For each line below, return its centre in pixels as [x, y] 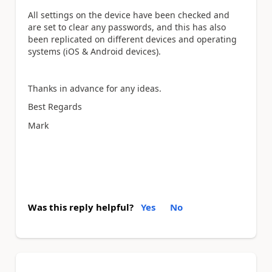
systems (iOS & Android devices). [94, 51]
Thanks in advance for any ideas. [95, 88]
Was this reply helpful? [81, 207]
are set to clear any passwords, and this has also [127, 27]
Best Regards [55, 107]
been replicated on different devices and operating [132, 39]
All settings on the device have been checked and [129, 15]
